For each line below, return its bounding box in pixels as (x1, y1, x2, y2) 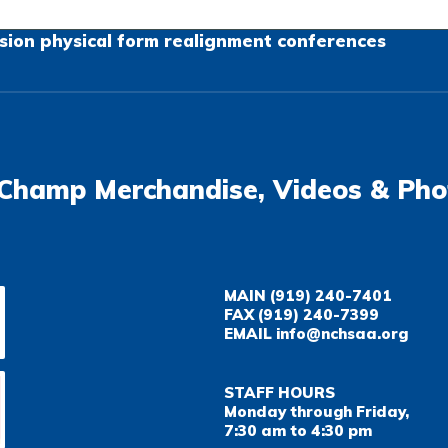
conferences (277, 30, 386, 51)
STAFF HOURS (224, 383, 335, 402)
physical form (40, 30, 159, 51)
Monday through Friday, (224, 402, 409, 421)
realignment (164, 30, 272, 51)
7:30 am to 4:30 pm (224, 421, 372, 440)
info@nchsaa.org (276, 324, 408, 343)
